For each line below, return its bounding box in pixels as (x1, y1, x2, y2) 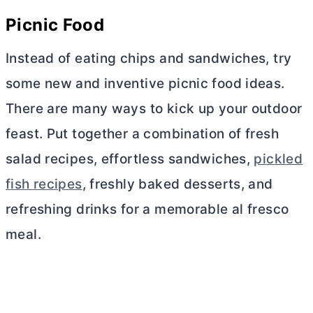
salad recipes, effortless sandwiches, (6, 150, 254, 167)
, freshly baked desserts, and (82, 175, 273, 192)
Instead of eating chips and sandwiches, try (6, 50, 292, 66)
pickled (254, 150, 303, 167)
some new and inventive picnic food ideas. (6, 75, 285, 92)
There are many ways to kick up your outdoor (6, 100, 303, 117)
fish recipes (6, 175, 82, 192)
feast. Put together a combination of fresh (6, 125, 279, 142)
